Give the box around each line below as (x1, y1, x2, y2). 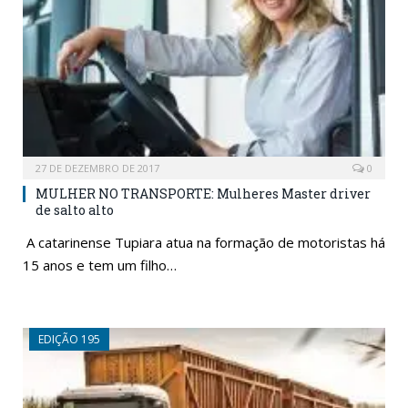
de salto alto (36, 200, 117, 219)
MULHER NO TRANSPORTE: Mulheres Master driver (36, 184, 371, 202)
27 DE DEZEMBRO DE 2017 (36, 160, 159, 175)
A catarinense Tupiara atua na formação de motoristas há (23, 232, 385, 251)
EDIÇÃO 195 (38, 331, 100, 347)
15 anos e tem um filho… (23, 255, 177, 274)
